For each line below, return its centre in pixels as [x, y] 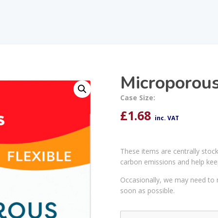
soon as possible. [147, 190]
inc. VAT [167, 118]
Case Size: [137, 97]
